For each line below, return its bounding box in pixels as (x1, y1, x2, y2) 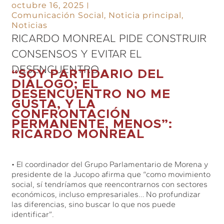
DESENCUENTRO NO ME (11, 87, 171, 100)
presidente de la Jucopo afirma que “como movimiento (11, 169, 211, 179)
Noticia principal (108, 10, 182, 20)
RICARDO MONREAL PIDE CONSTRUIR (11, 31, 207, 45)
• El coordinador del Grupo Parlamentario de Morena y (11, 159, 208, 169)
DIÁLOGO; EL (11, 77, 99, 90)
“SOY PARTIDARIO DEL (11, 67, 164, 80)
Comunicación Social (11, 10, 104, 20)
